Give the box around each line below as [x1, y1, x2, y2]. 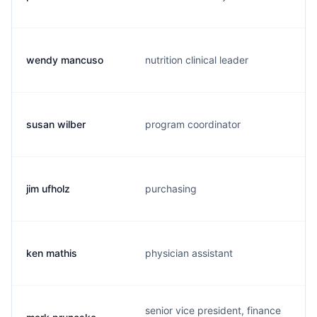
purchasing [145, 183, 197, 195]
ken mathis [26, 247, 77, 259]
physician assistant [145, 247, 233, 259]
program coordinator [145, 118, 241, 130]
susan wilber [26, 118, 86, 130]
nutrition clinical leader [145, 54, 248, 66]
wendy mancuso [26, 54, 103, 66]
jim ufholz [26, 183, 70, 195]
